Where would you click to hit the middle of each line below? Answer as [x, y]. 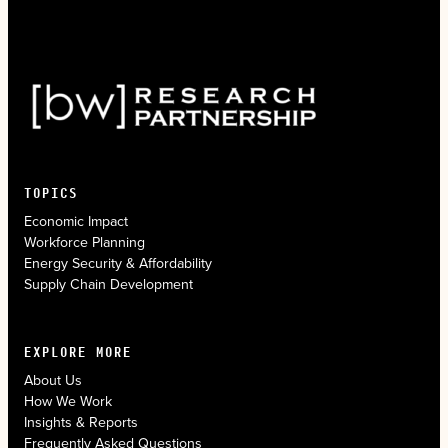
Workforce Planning [84, 242]
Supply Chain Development [108, 284]
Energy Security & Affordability [118, 263]
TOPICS [51, 192]
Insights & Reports [81, 422]
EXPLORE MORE [78, 351]
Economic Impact [76, 221]
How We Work [68, 401]
